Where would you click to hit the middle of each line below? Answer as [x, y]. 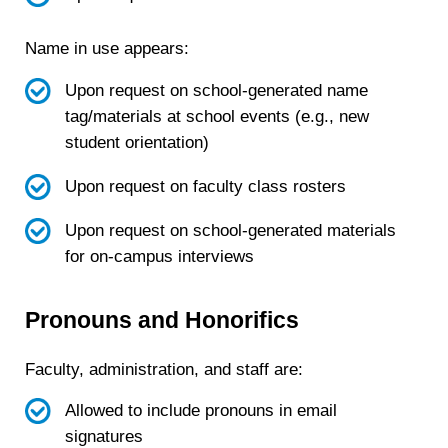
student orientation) [136, 143]
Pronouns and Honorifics [162, 319]
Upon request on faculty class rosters [205, 187]
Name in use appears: [110, 49]
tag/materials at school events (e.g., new [216, 117]
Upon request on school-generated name [216, 91]
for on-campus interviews [159, 257]
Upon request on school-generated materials [230, 231]
